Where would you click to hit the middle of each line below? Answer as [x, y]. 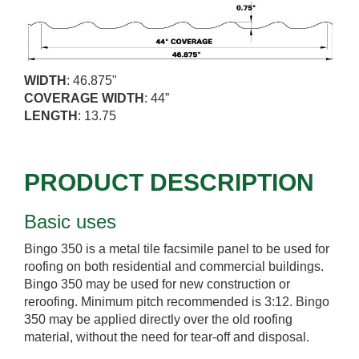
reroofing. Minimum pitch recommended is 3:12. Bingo [177, 301]
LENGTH [51, 115]
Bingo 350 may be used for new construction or [157, 284]
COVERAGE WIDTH [84, 98]
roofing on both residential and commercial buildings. [174, 266]
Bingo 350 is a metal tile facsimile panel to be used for [177, 248]
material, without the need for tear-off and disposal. [167, 337]
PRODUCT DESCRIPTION [169, 182]
